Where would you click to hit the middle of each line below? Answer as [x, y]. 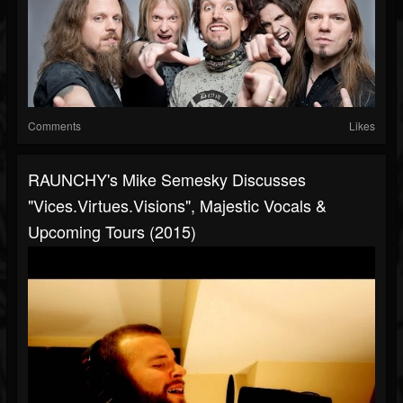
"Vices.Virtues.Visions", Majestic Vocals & [177, 206]
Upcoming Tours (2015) [112, 232]
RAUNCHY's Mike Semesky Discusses [167, 179]
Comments [54, 126]
